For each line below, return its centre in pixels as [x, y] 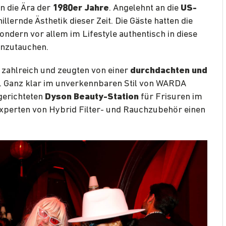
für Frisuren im [171, 97]
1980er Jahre [81, 9]
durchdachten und [169, 71]
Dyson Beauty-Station [92, 97]
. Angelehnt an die [145, 9]
